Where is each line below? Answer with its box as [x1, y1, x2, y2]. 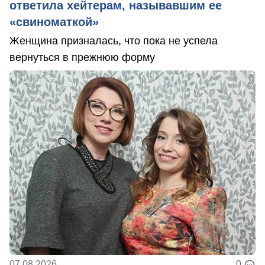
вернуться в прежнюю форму [9, 51, 155, 64]
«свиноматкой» [9, 15, 99, 29]
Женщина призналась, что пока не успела [9, 35, 218, 47]
